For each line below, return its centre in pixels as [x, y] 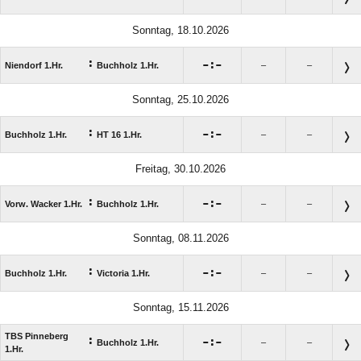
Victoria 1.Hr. [123, 274]
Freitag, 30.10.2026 [180, 169]
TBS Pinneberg [37, 336]
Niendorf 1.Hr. [34, 66]
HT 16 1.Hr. [119, 135]
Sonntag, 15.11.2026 [180, 308]
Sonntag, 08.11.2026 [180, 239]
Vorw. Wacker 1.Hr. [44, 204]
